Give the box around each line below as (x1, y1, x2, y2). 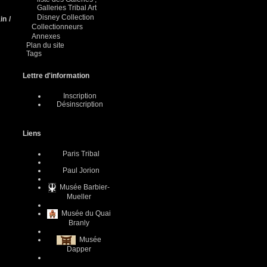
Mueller (67, 193, 91, 201)
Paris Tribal (60, 150, 100, 158)
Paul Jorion (60, 166, 100, 175)
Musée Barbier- (58, 183, 110, 192)
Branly (69, 219, 89, 227)
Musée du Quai (60, 209, 111, 218)
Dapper (67, 245, 91, 253)
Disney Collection (37, 13, 94, 21)
